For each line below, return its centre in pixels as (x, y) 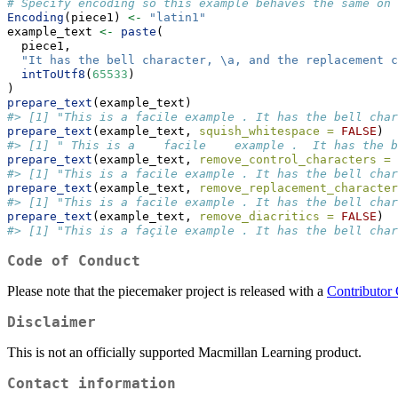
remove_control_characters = (295, 160)
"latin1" (178, 18)
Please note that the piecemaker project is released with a (167, 291)
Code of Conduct (74, 261)
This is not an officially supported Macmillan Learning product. (184, 353)
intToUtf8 (53, 75)
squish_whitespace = (267, 131)
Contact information (92, 384)
